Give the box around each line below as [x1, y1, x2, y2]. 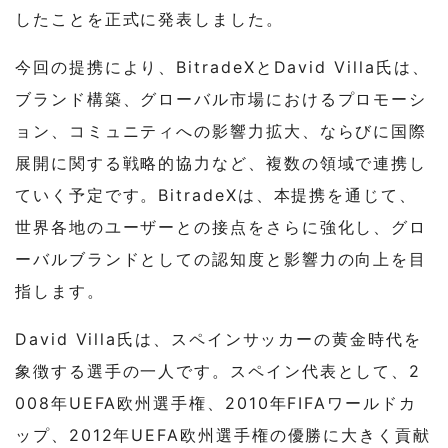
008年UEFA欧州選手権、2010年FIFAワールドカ [15, 393, 417, 414]
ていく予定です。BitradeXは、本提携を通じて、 [15, 185, 417, 206]
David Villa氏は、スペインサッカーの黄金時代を [15, 329, 422, 350]
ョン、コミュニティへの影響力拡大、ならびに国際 [15, 121, 428, 142]
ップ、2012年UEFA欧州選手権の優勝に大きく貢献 [15, 425, 431, 446]
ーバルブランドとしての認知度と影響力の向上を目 [15, 249, 428, 270]
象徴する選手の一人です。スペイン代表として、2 [15, 361, 422, 382]
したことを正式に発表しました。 [15, 9, 284, 30]
